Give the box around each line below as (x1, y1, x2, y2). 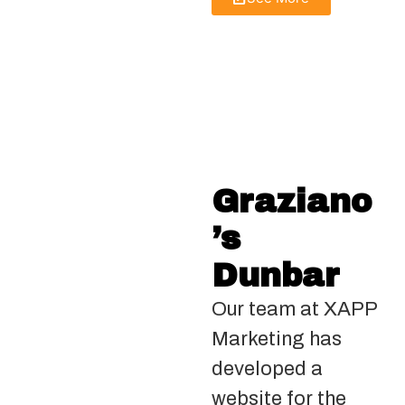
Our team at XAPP (212, 298, 377, 320)
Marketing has (212, 328, 342, 350)
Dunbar (212, 258, 339, 294)
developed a (212, 358, 323, 380)
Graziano (212, 184, 372, 220)
